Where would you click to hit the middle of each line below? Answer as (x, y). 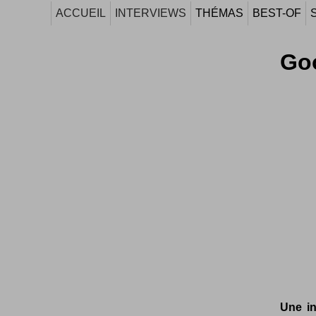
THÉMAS (219, 13)
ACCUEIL (81, 13)
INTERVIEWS (151, 13)
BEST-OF (277, 13)
